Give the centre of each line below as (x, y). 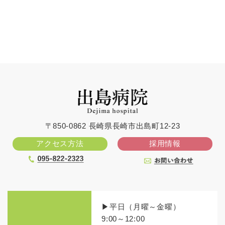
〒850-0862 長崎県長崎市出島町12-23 (113, 126)
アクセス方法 (60, 143)
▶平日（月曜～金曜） (141, 206)
